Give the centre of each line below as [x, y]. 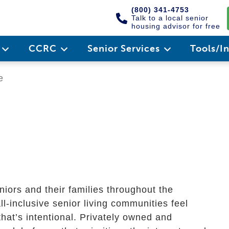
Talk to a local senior [170, 18]
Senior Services [125, 49]
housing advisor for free [176, 26]
